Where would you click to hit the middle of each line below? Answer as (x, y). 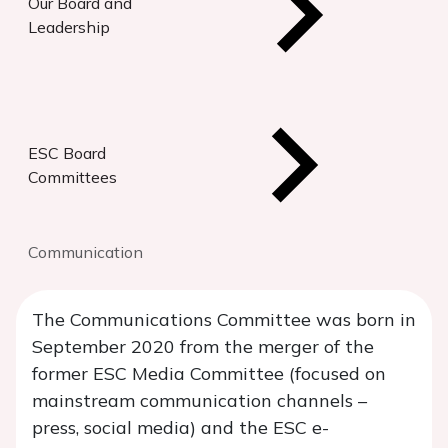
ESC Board (67, 153)
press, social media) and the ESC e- (180, 427)
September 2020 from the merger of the (203, 346)
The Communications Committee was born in (224, 319)
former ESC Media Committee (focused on (209, 373)
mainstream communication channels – (199, 400)
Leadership (69, 27)
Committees (72, 177)
